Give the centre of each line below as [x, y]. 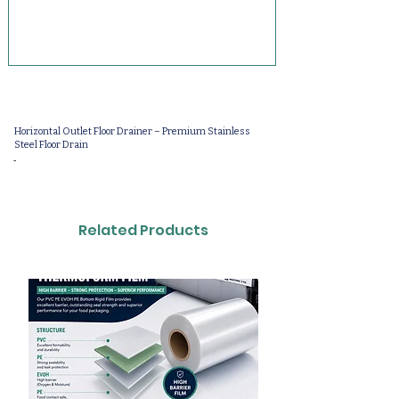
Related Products [143, 230]
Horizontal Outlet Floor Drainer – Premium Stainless [132, 131]
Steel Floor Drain [51, 145]
